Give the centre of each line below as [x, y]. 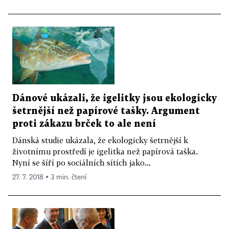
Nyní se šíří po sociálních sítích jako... [82, 162]
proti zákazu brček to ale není [84, 124]
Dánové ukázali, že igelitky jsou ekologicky [114, 98]
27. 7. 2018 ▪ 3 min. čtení [49, 177]
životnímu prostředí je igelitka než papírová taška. [105, 151]
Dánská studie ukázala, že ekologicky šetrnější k [100, 140]
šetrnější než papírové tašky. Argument [106, 111]
